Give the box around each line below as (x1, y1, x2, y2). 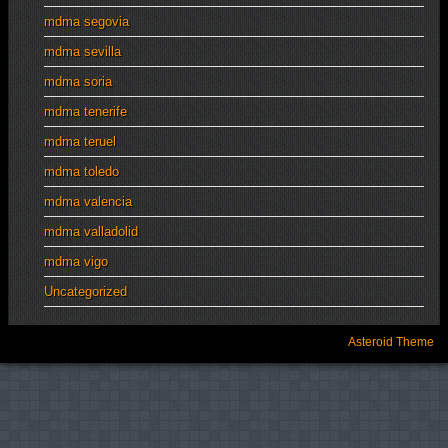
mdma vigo (44, 254, 108, 269)
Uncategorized (44, 284, 127, 299)
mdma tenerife (44, 104, 127, 119)
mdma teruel (44, 134, 116, 149)
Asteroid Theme (348, 335, 434, 349)
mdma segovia (44, 14, 129, 29)
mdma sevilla (44, 44, 121, 59)
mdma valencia (44, 194, 132, 209)
